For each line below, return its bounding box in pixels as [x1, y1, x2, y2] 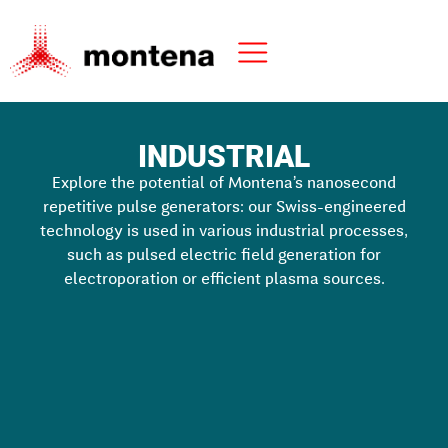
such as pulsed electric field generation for [67, 248, 381, 265]
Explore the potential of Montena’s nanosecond [52, 176, 396, 193]
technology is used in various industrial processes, [40, 224, 408, 241]
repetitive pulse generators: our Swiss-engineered [42, 200, 406, 217]
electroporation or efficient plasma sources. [63, 272, 385, 289]
